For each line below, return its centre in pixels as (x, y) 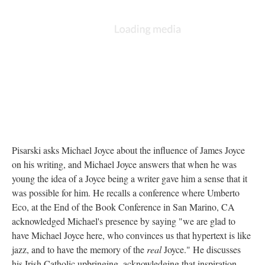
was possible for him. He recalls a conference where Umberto (126, 192)
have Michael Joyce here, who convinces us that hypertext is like (131, 235)
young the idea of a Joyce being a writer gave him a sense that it (130, 178)
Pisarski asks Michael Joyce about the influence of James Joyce (128, 150)
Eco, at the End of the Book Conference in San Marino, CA (123, 206)
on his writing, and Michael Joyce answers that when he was (124, 164)
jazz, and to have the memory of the (79, 249)
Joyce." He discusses (202, 249)
